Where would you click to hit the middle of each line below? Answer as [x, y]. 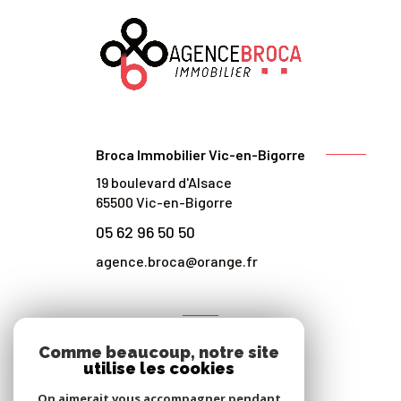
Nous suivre [200, 371]
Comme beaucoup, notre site [159, 352]
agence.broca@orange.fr [177, 260]
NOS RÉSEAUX [200, 332]
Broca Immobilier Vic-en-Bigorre [200, 154]
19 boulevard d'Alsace [164, 183]
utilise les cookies [159, 368]
